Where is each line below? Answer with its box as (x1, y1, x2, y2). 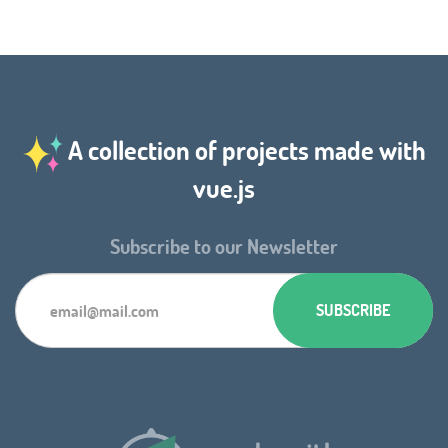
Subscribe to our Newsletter (110, 232, 338, 259)
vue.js (193, 170, 255, 205)
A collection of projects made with (62, 132, 426, 167)
